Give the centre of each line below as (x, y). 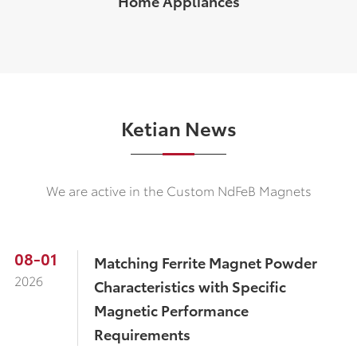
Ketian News (178, 128)
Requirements (142, 334)
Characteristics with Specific (190, 286)
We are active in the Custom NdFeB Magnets (178, 190)
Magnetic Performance (171, 310)
